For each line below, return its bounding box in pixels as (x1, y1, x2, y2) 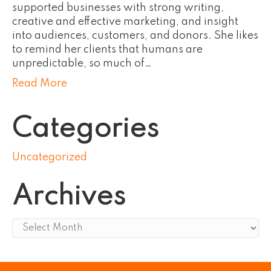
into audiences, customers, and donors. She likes (12, 30, 258, 41)
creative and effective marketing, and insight (12, 16, 238, 27)
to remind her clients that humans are (12, 44, 203, 55)
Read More (12, 78, 67, 89)
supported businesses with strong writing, (12, 2, 224, 13)
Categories (12, 116, 159, 143)
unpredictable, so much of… (12, 58, 152, 69)
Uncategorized (12, 152, 87, 163)
